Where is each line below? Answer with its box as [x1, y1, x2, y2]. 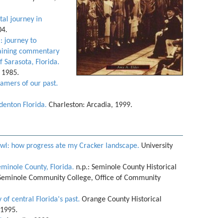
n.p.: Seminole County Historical [74, 163, 177, 171]
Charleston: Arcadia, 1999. [47, 101, 132, 109]
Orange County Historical [80, 196, 162, 203]
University [139, 142, 173, 150]
